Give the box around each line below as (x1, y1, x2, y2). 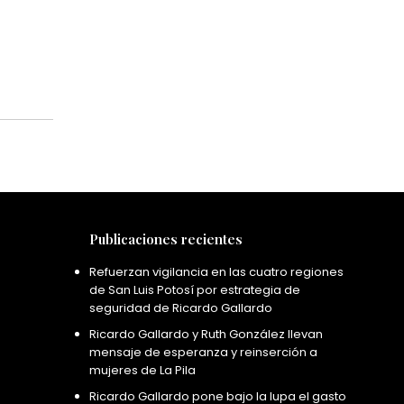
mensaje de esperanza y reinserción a (88, 343, 317, 361)
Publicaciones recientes (88, 229, 243, 248)
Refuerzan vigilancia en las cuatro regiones (88, 262, 344, 280)
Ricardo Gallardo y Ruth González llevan (88, 325, 323, 343)
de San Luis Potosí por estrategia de (88, 280, 300, 298)
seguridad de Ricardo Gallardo (88, 298, 272, 317)
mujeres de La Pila (88, 361, 196, 379)
